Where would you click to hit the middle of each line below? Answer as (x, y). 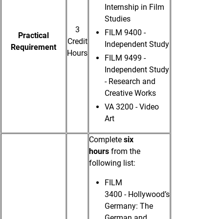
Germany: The (129, 206)
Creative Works (130, 93)
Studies (118, 19)
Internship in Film (134, 7)
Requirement (33, 47)
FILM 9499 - (125, 58)
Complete (106, 140)
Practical (33, 36)
